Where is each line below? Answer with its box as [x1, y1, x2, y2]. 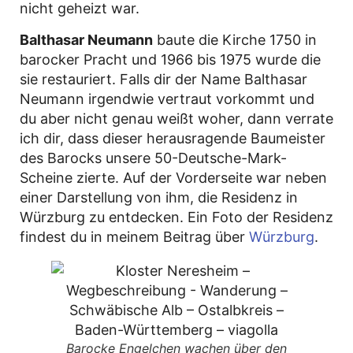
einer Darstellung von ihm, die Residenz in [20, 188, 298, 206]
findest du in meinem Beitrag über [20, 228, 249, 245]
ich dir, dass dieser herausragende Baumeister [20, 129, 325, 147]
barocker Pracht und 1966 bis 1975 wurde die [20, 50, 321, 68]
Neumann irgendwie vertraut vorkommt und [20, 90, 314, 107]
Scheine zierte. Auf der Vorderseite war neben [20, 169, 327, 186]
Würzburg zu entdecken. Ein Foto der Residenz [20, 208, 333, 225]
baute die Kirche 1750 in [153, 31, 317, 48]
